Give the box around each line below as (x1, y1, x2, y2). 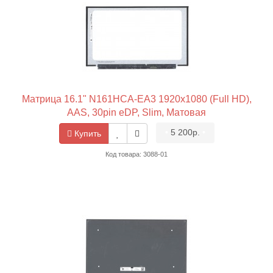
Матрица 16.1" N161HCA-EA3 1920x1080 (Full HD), (21, 94, 252, 105)
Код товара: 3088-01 (105, 150, 168, 158)
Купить (71, 128, 101, 138)
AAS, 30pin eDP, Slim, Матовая (67, 107, 206, 118)
